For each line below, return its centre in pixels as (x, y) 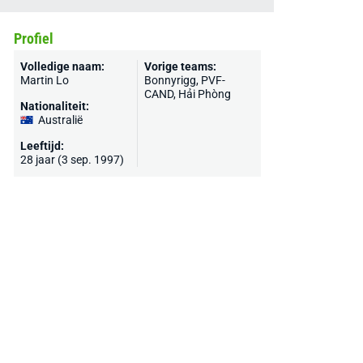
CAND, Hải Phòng (187, 94)
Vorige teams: (180, 66)
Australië (60, 120)
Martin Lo (44, 80)
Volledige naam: (62, 66)
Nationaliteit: (54, 106)
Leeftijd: (42, 146)
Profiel (33, 38)
